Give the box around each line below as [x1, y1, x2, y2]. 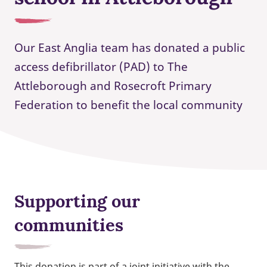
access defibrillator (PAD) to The [14, 59, 188, 74]
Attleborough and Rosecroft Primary [14, 78, 212, 94]
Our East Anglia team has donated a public [14, 40, 245, 55]
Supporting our [14, 190, 140, 213]
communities [14, 214, 123, 237]
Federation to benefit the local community [14, 97, 243, 113]
